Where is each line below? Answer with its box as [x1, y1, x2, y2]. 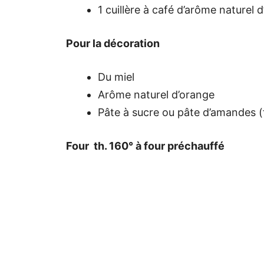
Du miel [98, 70, 134, 83]
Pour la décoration [66, 37, 160, 49]
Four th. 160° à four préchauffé [66, 139, 225, 152]
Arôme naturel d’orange [98, 88, 214, 101]
